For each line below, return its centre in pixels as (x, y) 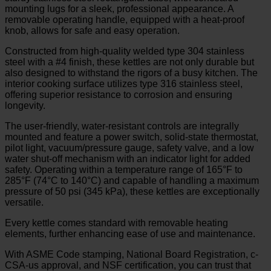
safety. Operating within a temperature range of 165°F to (124, 169)
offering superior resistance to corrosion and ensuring (119, 94)
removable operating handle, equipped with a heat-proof (125, 19)
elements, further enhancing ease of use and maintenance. (130, 233)
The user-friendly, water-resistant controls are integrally (122, 126)
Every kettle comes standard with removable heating (116, 223)
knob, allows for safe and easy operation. (92, 30)
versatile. (24, 202)
